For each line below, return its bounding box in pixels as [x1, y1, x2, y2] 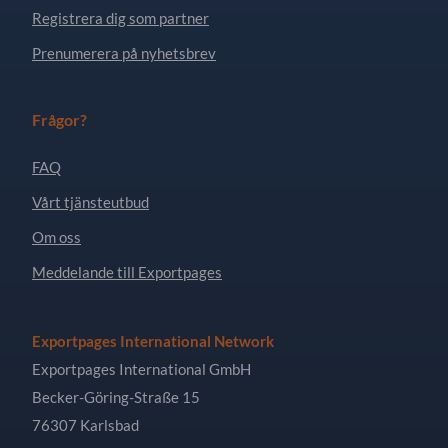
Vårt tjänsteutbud [32, 192, 149, 211]
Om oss [32, 227, 81, 246]
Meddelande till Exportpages [32, 262, 222, 281]
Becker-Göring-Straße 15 [32, 387, 200, 406]
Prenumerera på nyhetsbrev [32, 43, 216, 62]
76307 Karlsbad [32, 415, 139, 434]
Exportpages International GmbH [32, 359, 251, 378]
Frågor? [32, 109, 87, 129]
